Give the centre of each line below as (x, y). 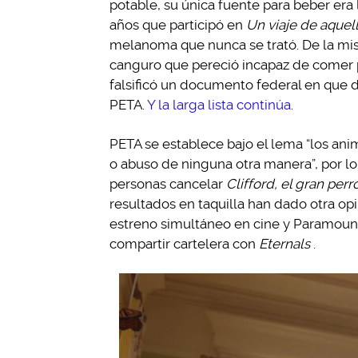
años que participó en (178, 24)
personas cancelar (168, 183)
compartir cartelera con (184, 243)
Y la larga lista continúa (219, 104)
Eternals (284, 243)
